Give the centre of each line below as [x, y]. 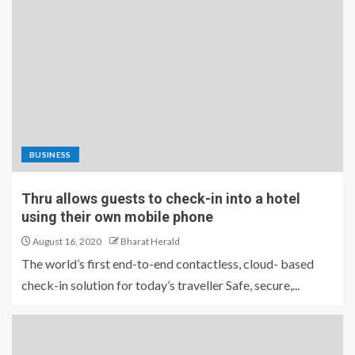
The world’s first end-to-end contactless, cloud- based [168, 264]
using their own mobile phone [117, 217]
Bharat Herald [150, 242]
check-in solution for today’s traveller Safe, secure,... [160, 285]
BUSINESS [50, 155]
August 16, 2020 [66, 242]
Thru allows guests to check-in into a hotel [161, 199]
